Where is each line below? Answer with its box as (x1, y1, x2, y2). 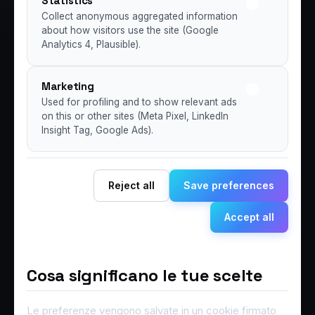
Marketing (41, 79, 94, 93)
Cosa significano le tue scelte (27, 264, 263, 286)
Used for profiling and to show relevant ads (41, 96, 237, 108)
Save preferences (184, 179, 274, 191)
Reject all (108, 179, 155, 191)
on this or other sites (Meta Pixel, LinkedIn (41, 110, 229, 122)
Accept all (224, 210, 274, 223)
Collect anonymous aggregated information (41, 10, 238, 22)
